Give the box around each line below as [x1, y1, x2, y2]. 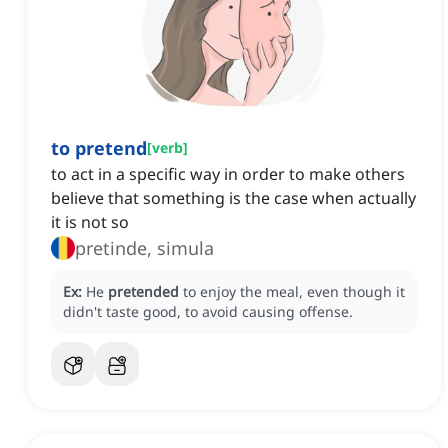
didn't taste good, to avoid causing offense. [63, 302, 353, 322]
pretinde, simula [75, 236, 214, 261]
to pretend [51, 136, 147, 161]
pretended [108, 282, 179, 302]
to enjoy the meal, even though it [183, 282, 405, 302]
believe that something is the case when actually [51, 187, 416, 210]
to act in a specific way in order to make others [51, 163, 405, 186]
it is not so [51, 211, 129, 234]
